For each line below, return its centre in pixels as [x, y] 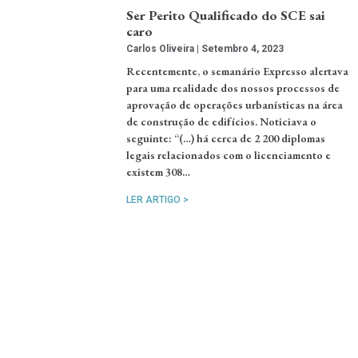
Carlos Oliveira [162, 48]
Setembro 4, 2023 [242, 48]
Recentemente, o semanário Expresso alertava [238, 71]
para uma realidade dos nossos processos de [233, 88]
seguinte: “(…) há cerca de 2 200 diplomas [226, 138]
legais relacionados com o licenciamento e [229, 155]
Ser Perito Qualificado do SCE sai [226, 15]
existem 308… [159, 171]
